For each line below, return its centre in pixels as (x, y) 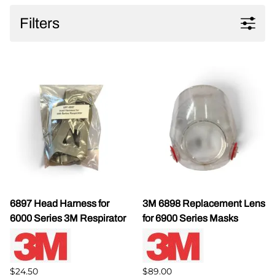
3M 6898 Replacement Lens (204, 203)
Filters (40, 23)
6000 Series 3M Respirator (68, 218)
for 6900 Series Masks (190, 218)
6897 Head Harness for (60, 203)
